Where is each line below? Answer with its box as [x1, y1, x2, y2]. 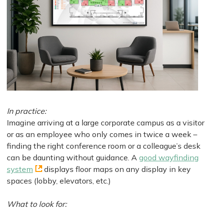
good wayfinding [139, 153, 199, 163]
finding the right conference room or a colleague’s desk [7, 141, 201, 151]
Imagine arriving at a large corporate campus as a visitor [7, 118, 204, 128]
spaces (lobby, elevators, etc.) [7, 176, 111, 186]
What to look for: [7, 199, 67, 209]
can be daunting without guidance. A [7, 153, 139, 163]
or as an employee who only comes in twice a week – [7, 129, 197, 139]
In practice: [7, 106, 46, 116]
